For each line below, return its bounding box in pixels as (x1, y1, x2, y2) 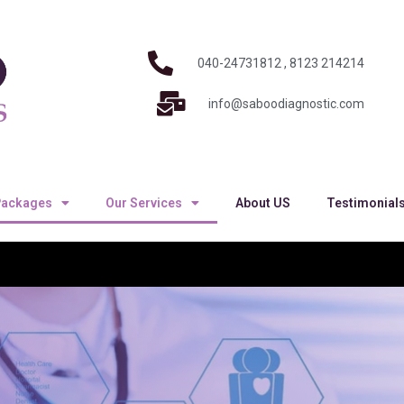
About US (235, 196, 290, 210)
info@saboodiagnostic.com (207, 96, 364, 111)
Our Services (106, 196, 182, 210)
